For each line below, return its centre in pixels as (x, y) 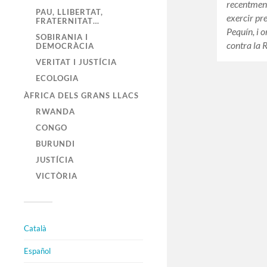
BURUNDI (55, 144)
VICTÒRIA (57, 176)
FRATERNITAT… (68, 21)
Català (35, 229)
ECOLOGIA (57, 78)
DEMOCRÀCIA (65, 46)
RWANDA (55, 112)
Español (37, 251)
